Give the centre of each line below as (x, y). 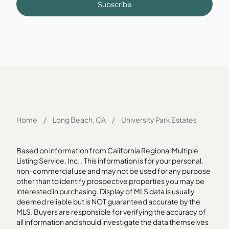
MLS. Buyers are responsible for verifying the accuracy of (111, 212)
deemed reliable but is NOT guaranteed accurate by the (108, 201)
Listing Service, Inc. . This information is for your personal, (110, 161)
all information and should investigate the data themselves (112, 222)
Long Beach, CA (79, 120)
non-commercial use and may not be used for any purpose (113, 171)
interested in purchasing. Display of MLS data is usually (106, 191)
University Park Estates (159, 120)
